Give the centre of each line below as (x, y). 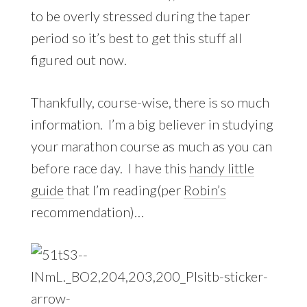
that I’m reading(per (123, 189)
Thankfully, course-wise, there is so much (150, 102)
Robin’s (205, 189)
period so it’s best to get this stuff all (136, 37)
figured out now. (78, 59)
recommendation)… (87, 211)
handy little (221, 168)
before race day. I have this (110, 168)
